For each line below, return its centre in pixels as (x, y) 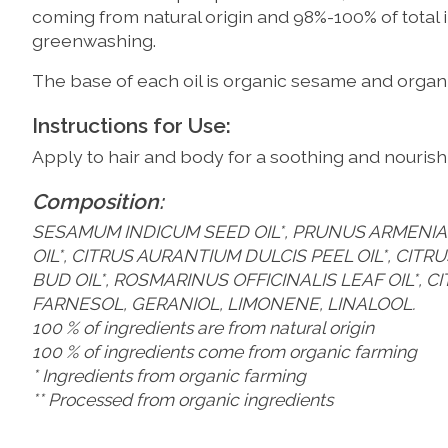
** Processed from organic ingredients (182, 400)
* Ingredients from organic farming (169, 376)
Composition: (98, 201)
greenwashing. (94, 40)
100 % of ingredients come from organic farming (224, 352)
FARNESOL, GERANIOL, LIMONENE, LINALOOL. (223, 304)
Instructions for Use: (131, 126)
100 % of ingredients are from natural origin (203, 328)
